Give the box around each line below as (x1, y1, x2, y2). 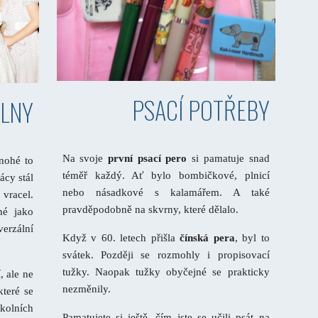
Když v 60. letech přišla (62, 232, 180, 244)
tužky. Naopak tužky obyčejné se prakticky (62, 266, 270, 278)
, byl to (234, 232, 270, 244)
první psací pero (108, 153, 187, 165)
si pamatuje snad (187, 153, 270, 165)
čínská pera (180, 232, 235, 244)
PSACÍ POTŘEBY (131, 92, 270, 128)
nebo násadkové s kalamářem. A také (62, 187, 270, 199)
